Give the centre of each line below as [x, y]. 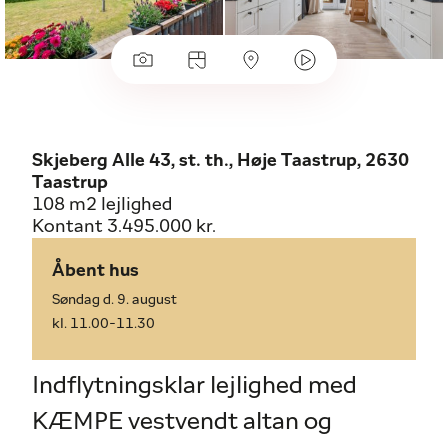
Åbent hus [95, 271]
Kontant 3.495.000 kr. [124, 227]
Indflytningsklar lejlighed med [194, 386]
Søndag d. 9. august [114, 300]
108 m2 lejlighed [102, 205]
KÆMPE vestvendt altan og [182, 422]
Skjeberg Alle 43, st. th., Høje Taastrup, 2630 [220, 161]
